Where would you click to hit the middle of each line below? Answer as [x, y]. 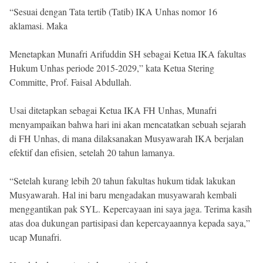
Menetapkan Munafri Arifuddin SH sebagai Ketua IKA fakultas [128, 53]
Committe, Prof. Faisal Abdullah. [70, 82]
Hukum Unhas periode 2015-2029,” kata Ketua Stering [112, 68]
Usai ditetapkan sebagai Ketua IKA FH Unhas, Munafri [113, 110]
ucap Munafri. [36, 237]
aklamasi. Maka [38, 25]
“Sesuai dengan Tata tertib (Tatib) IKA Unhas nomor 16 [113, 11]
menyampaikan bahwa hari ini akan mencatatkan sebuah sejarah [128, 124]
